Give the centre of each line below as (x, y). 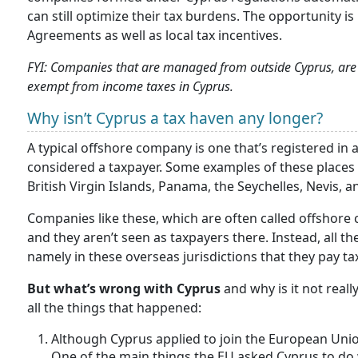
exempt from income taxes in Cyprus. (130, 87)
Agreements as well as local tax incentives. (155, 36)
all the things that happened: (114, 308)
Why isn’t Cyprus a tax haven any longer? (175, 118)
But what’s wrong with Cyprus (124, 289)
